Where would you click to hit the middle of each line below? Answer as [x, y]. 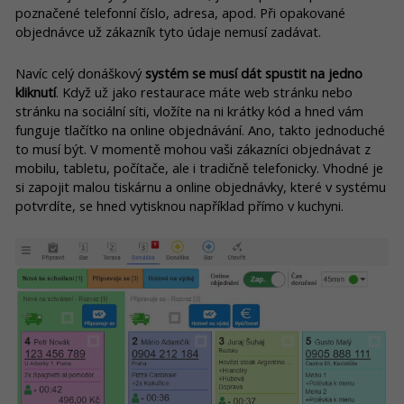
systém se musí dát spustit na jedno [254, 73]
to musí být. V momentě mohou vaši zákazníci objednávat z [193, 148]
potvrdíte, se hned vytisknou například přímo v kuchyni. [179, 205]
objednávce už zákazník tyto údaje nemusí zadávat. [168, 32]
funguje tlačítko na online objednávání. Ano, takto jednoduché [200, 129]
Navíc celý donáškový [80, 73]
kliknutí [36, 92]
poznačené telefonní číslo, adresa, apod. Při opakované [180, 13]
